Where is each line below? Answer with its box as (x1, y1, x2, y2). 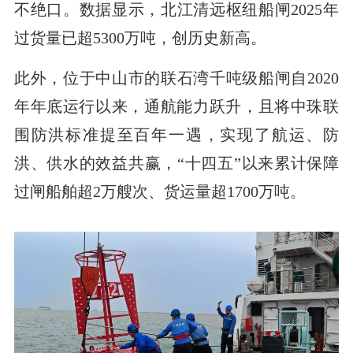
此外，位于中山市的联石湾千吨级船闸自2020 (13, 69, 340, 87)
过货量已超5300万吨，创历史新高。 (13, 29, 266, 47)
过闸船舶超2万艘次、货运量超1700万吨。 (13, 183, 306, 201)
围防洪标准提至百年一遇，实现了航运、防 (13, 126, 340, 144)
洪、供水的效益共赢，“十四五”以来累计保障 (13, 154, 340, 173)
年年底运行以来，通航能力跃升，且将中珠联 (13, 98, 340, 116)
